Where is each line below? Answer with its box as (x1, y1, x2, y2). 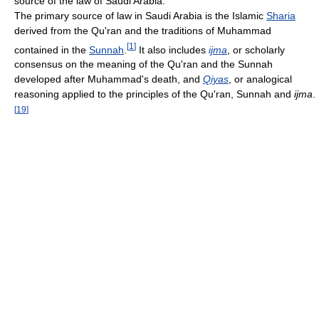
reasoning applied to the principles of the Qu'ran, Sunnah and (14, 88, 294, 100)
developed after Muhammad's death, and (14, 73, 203, 85)
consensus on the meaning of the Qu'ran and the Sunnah (14, 58, 273, 70)
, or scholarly (227, 43, 285, 56)
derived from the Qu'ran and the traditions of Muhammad (14, 24, 271, 36)
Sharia (266, 9, 296, 21)
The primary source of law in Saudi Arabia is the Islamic (14, 9, 266, 21)
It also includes (136, 43, 209, 56)
